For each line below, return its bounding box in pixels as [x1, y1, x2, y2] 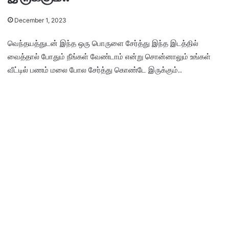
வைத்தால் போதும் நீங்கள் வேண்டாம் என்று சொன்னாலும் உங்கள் [8, 52, 211, 61]
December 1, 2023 [14, 16, 66, 24]
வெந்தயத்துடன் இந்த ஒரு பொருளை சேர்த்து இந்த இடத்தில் [8, 38, 198, 48]
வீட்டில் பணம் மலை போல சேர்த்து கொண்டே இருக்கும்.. [8, 65, 182, 75]
